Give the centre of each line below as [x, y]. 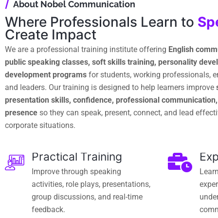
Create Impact [51, 35]
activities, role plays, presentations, [91, 184]
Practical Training [77, 157]
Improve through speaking [76, 172]
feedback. [48, 210]
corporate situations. [40, 126]
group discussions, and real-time [87, 197]
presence [21, 113]
